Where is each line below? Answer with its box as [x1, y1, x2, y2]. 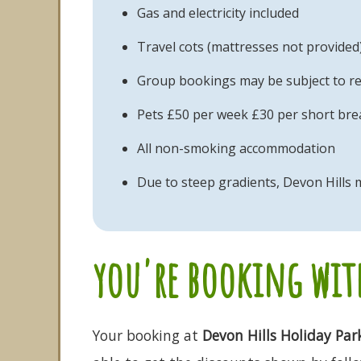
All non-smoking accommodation [137, 139, 335, 157]
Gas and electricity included [137, 4, 299, 22]
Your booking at [93, 326, 202, 345]
